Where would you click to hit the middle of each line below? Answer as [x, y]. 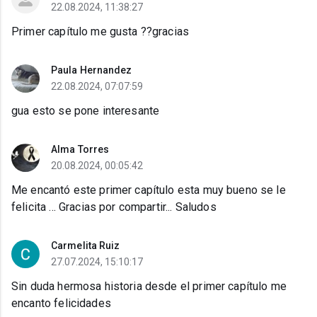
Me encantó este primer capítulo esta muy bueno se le [149, 190]
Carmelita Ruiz [86, 246]
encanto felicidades [61, 304]
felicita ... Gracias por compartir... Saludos [114, 207]
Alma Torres [80, 150]
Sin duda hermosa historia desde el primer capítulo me [149, 287]
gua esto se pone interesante [86, 111]
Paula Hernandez [92, 70]
